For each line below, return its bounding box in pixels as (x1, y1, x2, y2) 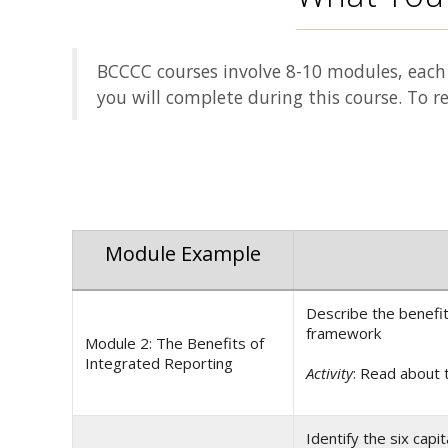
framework (306, 323, 381, 344)
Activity (306, 363, 353, 384)
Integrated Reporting (85, 353, 233, 374)
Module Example (105, 240, 261, 268)
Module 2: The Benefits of (85, 333, 264, 354)
